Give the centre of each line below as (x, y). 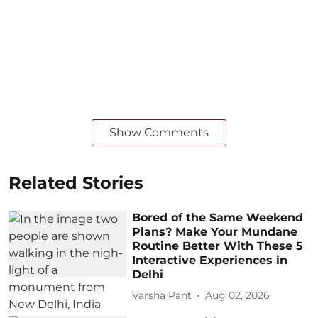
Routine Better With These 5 (218, 246)
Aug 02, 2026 (238, 296)
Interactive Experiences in (210, 260)
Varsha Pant (162, 296)
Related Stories (76, 182)
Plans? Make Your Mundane (215, 231)
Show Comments (159, 132)
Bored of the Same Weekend (218, 217)
